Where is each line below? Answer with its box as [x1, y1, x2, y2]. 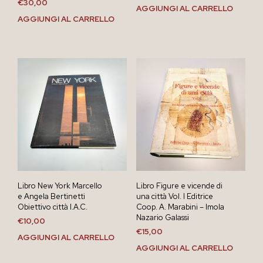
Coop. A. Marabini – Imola [136, 201, 224, 212]
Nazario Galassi [136, 212, 189, 222]
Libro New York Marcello [18, 180, 102, 191]
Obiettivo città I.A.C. [18, 201, 87, 212]
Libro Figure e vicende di [136, 180, 222, 191]
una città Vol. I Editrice [136, 191, 213, 201]
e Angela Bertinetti [18, 191, 85, 201]
